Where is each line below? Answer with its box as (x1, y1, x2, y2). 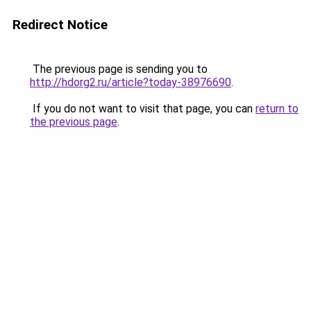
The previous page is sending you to (30, 62, 208, 76)
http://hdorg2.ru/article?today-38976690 (30, 76, 231, 89)
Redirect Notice (12, 17, 108, 33)
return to (255, 102, 299, 115)
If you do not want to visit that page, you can (30, 102, 255, 115)
